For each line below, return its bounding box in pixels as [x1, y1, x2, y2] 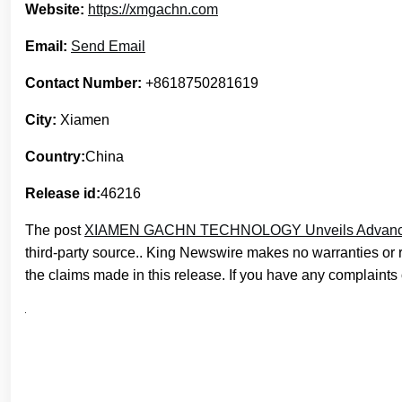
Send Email [71, 38, 145, 54]
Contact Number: [25, 74, 142, 91]
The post [25, 222, 84, 238]
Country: [25, 148, 85, 164]
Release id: [25, 185, 100, 201]
